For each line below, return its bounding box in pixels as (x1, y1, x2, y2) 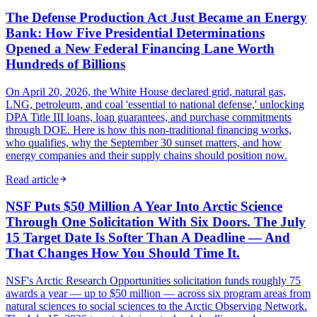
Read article (6, 173, 59, 185)
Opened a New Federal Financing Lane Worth (6, 40, 275, 56)
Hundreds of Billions (6, 56, 125, 71)
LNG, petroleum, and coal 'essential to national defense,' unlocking (6, 98, 304, 110)
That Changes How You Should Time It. (6, 246, 240, 261)
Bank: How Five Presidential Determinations (6, 25, 265, 40)
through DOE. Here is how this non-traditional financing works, (6, 123, 292, 136)
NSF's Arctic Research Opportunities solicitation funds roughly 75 (6, 275, 301, 287)
